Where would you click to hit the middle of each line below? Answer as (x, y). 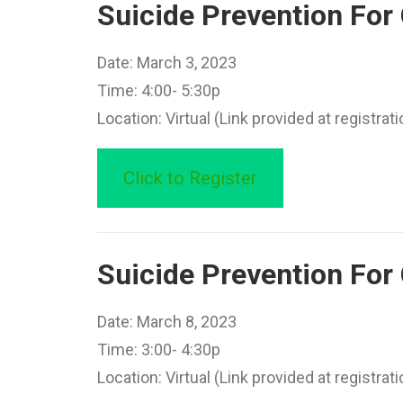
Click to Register (190, 178)
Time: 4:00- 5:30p (159, 90)
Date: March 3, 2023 (167, 63)
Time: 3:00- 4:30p (159, 349)
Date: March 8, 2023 (167, 322)
